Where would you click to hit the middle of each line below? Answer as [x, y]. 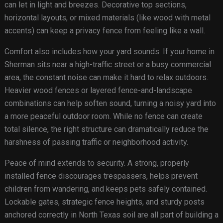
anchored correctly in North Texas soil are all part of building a [111, 215]
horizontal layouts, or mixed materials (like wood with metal [107, 18]
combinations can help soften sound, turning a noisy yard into [110, 104]
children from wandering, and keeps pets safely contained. [106, 189]
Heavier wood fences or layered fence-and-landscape [98, 91]
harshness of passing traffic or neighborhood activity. [96, 142]
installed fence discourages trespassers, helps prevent [101, 176]
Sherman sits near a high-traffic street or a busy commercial [108, 65]
